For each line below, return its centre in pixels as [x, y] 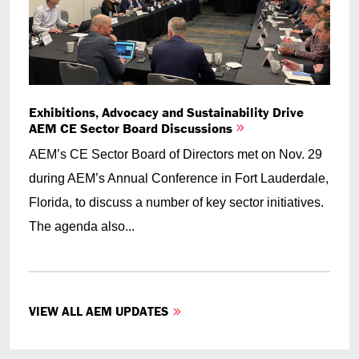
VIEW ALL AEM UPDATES [99, 311]
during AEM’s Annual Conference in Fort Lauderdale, [179, 178]
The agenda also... [82, 226]
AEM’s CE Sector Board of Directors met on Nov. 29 [175, 154]
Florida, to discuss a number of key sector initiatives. [176, 202]
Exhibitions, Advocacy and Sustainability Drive [166, 112]
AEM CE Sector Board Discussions [132, 128]
